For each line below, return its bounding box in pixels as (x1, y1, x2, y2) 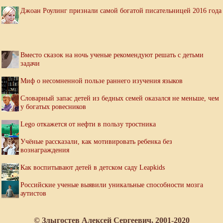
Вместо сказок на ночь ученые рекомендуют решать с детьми (20, 51, 204, 59)
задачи (20, 59, 40, 68)
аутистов (20, 189, 46, 198)
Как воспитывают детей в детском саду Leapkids (20, 163, 165, 172)
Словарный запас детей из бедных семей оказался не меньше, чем (20, 94, 219, 103)
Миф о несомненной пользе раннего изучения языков (20, 77, 183, 85)
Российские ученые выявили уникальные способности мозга (20, 181, 203, 189)
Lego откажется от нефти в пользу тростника (20, 120, 156, 128)
